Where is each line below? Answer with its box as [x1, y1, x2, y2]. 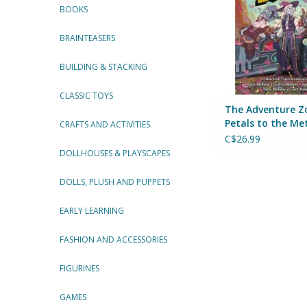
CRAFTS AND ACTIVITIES [60, 119, 150, 130]
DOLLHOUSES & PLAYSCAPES [60, 147, 170, 159]
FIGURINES [60, 262, 99, 274]
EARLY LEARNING [60, 205, 124, 217]
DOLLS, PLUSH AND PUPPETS [60, 176, 170, 188]
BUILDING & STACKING [60, 61, 147, 73]
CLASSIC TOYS [60, 90, 113, 101]
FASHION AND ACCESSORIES [60, 234, 167, 245]
